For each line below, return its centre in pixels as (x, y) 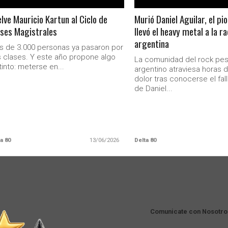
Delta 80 (145, 140)
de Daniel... (153, 89)
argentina (151, 44)
